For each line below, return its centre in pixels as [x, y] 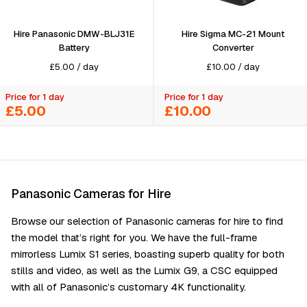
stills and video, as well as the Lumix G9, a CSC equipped [144, 270]
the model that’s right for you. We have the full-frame [134, 237]
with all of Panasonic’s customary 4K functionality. [128, 286]
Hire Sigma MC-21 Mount [233, 34]
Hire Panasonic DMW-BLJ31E [74, 34]
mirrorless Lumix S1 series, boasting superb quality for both [148, 254]
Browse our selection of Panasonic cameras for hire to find [147, 221]
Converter [233, 47]
